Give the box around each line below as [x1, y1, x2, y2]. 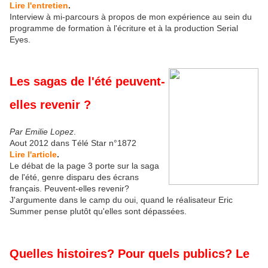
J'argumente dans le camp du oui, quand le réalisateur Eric [10, 195, 233, 205]
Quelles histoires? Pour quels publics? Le [10, 246, 249, 260]
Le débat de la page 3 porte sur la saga [10, 161, 159, 171]
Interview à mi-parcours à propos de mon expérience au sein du [10, 11, 252, 22]
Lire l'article [10, 150, 57, 160]
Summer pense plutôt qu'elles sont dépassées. [10, 206, 187, 217]
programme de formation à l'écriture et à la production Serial [10, 23, 238, 33]
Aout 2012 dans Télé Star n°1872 [10, 138, 136, 148]
